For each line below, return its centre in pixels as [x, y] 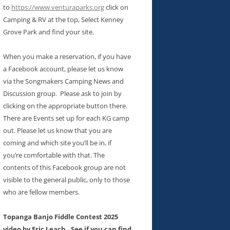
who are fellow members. [41, 192]
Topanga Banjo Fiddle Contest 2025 [61, 216]
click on [116, 7]
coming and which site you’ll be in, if [57, 142]
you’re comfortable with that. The [54, 155]
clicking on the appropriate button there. [65, 106]
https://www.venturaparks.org [58, 7]
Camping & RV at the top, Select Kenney [63, 19]
